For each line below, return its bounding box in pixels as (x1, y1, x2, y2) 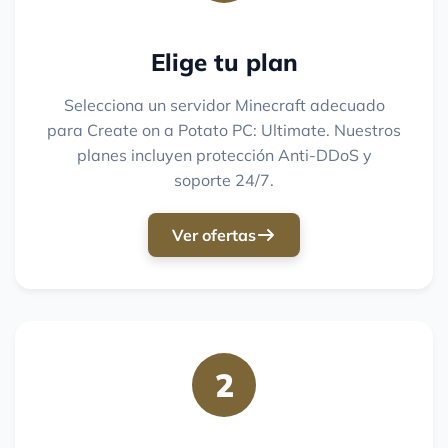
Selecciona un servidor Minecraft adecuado (63, 95, 385, 116)
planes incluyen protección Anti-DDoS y (76, 145, 372, 166)
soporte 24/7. (174, 170, 274, 191)
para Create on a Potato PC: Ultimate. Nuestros (47, 120, 401, 141)
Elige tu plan (150, 47, 298, 78)
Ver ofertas (172, 225, 256, 246)
